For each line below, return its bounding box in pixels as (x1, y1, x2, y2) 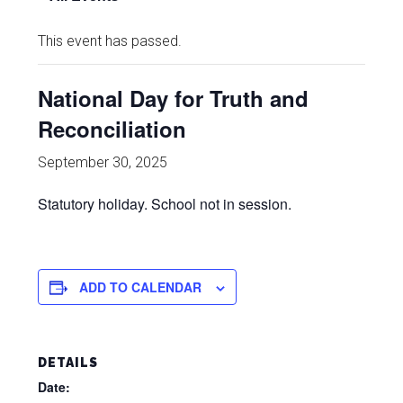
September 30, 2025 (38, 154, 168, 171)
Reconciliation (38, 113, 187, 144)
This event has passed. (38, 32, 183, 49)
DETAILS (38, 355, 99, 370)
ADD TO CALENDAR (79, 278, 202, 296)
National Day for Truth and (38, 83, 309, 113)
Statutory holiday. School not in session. (38, 193, 292, 214)
